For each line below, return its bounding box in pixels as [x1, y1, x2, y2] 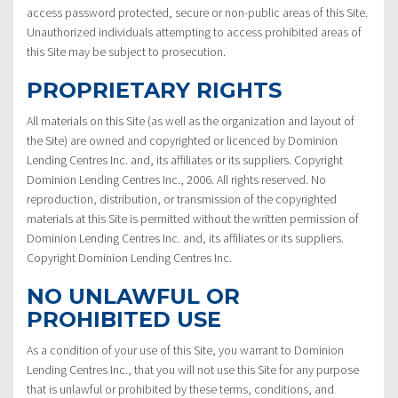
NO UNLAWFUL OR [27, 283, 240, 309]
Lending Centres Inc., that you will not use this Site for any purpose [27, 361, 359, 378]
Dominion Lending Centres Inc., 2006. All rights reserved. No [27, 171, 326, 187]
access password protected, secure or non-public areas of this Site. [27, 4, 368, 20]
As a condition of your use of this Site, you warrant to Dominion [27, 341, 344, 358]
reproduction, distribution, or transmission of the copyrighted [27, 190, 337, 207]
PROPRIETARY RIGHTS [27, 76, 282, 103]
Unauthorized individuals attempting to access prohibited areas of [27, 23, 362, 40]
